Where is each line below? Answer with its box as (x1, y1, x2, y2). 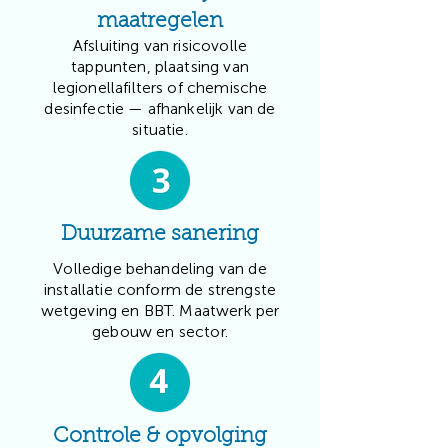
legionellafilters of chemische (52, 78, 268, 97)
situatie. (132, 120, 188, 139)
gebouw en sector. (92, 322, 228, 341)
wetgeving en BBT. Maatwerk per (40, 301, 280, 320)
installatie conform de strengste (43, 280, 277, 299)
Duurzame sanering (61, 224, 259, 245)
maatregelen (97, 11, 223, 32)
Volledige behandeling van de (53, 259, 267, 278)
